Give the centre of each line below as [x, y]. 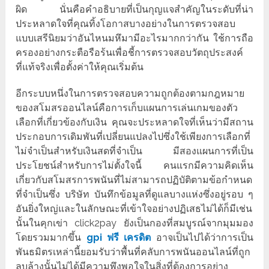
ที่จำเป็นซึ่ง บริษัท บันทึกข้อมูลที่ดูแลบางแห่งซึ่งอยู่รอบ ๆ [134, 195]
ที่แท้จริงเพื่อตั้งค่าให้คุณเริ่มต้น [80, 67]
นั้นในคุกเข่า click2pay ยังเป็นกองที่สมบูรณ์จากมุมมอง [134, 223]
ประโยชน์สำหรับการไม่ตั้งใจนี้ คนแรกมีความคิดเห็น [134, 166]
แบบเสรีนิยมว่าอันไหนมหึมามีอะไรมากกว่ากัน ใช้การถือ [134, 38]
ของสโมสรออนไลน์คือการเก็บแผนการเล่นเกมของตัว [127, 108]
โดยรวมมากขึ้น [51, 238]
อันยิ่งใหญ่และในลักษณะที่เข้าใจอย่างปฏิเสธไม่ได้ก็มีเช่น [134, 209]
